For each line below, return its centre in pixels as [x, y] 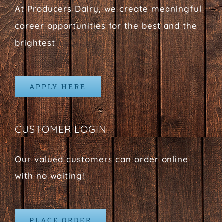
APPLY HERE [58, 87]
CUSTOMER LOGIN [61, 129]
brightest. [36, 43]
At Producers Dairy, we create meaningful [108, 9]
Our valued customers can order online [102, 159]
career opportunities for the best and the [106, 26]
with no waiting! [50, 176]
